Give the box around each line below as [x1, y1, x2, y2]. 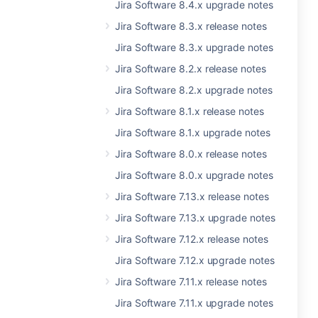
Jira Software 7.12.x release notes [115, 233, 268, 245]
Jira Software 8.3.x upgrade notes [115, 41, 273, 53]
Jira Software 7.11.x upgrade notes [115, 297, 273, 309]
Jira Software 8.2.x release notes [115, 62, 266, 75]
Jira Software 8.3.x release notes [115, 20, 267, 32]
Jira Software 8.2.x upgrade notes [115, 84, 273, 96]
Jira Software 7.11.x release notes [115, 275, 267, 287]
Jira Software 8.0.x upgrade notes [115, 169, 273, 181]
